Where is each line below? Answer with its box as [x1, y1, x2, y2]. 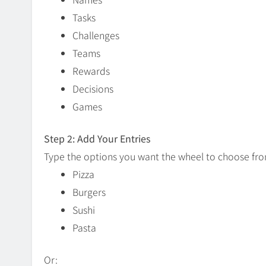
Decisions [72, 81, 113, 96]
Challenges [72, 28, 119, 43]
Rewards [72, 64, 110, 78]
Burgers [72, 185, 106, 199]
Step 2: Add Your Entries [44, 131, 150, 146]
